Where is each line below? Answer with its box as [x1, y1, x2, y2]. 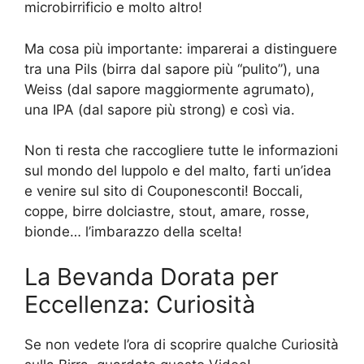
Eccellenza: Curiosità [24, 289, 255, 318]
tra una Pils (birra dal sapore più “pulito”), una [24, 60, 320, 77]
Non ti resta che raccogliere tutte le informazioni [24, 142, 338, 159]
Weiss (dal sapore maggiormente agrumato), [24, 80, 314, 97]
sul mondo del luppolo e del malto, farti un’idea [24, 162, 331, 180]
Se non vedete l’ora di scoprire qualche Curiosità [24, 336, 339, 353]
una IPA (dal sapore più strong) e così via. [24, 101, 295, 118]
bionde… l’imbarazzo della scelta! [24, 223, 242, 240]
